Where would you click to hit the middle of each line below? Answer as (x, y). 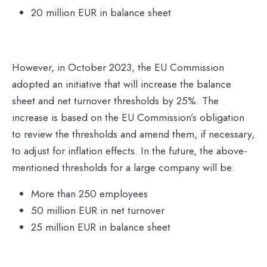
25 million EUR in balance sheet (101, 227)
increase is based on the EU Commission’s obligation (128, 117)
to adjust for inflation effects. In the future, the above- (130, 150)
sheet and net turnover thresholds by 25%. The (115, 100)
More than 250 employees (89, 193)
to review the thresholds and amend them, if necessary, (133, 134)
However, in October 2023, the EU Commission (118, 67)
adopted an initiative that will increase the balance (122, 84)
